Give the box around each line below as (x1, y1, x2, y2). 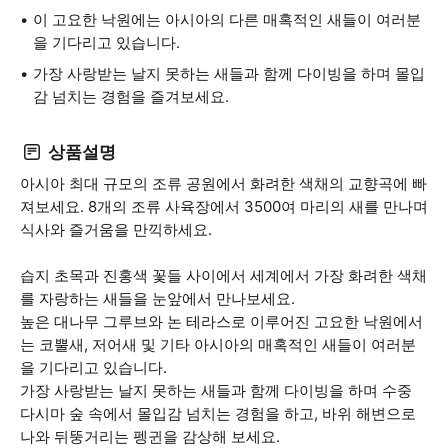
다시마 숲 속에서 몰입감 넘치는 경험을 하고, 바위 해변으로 (20, 404, 416, 423)
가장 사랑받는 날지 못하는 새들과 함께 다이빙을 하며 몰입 (33, 64, 425, 83)
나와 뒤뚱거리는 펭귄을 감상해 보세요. (20, 427, 280, 446)
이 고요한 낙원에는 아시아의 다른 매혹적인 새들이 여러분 (33, 10, 421, 29)
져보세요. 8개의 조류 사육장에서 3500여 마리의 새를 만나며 (20, 197, 428, 216)
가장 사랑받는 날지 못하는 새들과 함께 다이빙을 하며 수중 (20, 381, 412, 400)
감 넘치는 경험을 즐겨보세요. (33, 87, 229, 106)
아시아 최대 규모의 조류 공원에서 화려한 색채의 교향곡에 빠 (20, 174, 427, 193)
